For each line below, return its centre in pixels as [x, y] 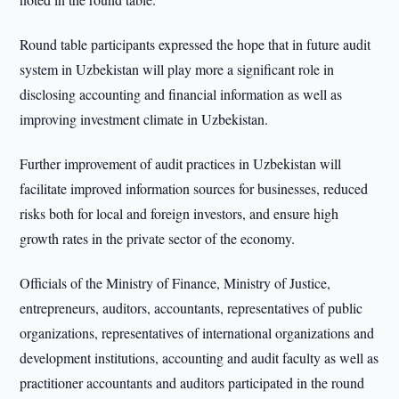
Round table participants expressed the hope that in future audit [195, 44]
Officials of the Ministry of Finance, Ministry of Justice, [175, 283]
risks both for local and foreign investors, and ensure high [179, 213]
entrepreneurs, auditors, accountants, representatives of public [191, 308]
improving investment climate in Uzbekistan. [144, 119]
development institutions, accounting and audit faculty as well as [199, 358]
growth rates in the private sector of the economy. [158, 238]
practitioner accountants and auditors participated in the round [192, 383]
